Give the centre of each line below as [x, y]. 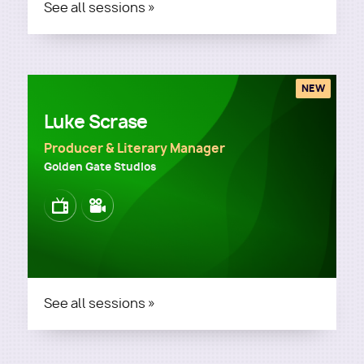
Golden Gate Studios [100, 167]
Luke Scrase [96, 122]
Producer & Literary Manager [134, 148]
